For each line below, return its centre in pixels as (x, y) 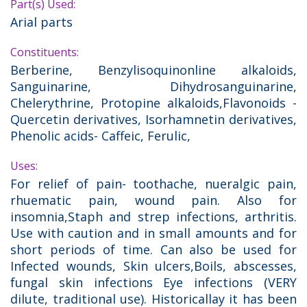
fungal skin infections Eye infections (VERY (153, 283)
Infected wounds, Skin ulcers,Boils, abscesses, (153, 266)
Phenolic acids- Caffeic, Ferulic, (100, 136)
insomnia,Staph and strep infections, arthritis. (153, 217)
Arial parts (41, 22)
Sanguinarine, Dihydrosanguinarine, (153, 87)
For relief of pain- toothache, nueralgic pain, (153, 184)
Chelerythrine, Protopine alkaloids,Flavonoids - (153, 103)
